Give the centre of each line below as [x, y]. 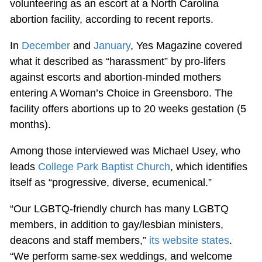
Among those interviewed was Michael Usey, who [125, 151]
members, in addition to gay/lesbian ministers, [116, 224]
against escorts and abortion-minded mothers [115, 77]
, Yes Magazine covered [186, 45]
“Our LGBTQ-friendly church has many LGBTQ [119, 208]
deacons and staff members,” [79, 240]
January [112, 45]
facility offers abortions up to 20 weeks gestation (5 [128, 108]
